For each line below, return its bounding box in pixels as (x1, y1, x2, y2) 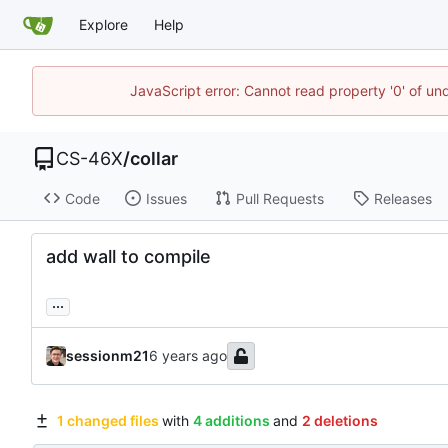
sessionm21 (66, 347, 149, 365)
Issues (145, 189, 187, 207)
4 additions (192, 412, 270, 430)
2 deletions (301, 412, 378, 430)
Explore (79, 15, 128, 33)
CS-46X (56, 148, 123, 169)
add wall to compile (46, 246, 211, 268)
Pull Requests (235, 189, 324, 207)
